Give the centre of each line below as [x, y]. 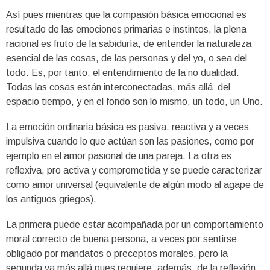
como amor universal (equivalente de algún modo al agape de [135, 184]
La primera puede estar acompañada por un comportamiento [135, 224]
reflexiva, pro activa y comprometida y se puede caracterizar [134, 170]
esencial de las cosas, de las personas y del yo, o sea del [127, 58]
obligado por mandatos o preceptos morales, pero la [117, 253]
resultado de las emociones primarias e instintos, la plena [126, 29]
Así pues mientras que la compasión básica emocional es [126, 14]
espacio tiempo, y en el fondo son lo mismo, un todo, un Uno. [134, 101]
